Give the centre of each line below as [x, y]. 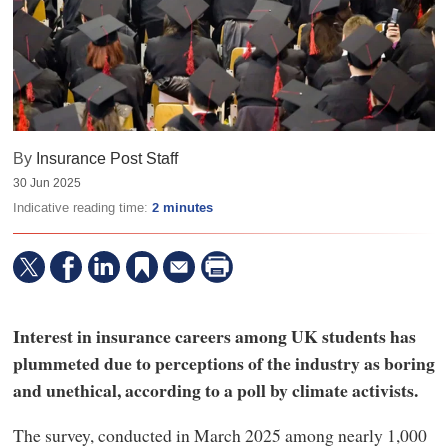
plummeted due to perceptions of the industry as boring [223, 362]
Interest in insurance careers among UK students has [214, 335]
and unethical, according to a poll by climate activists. [215, 389]
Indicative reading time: [82, 208]
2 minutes [182, 208]
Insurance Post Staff [106, 159]
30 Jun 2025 [46, 183]
